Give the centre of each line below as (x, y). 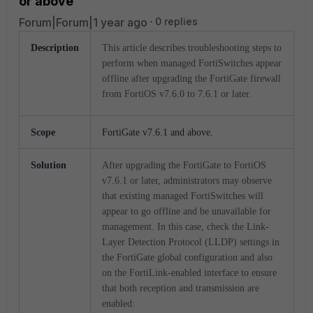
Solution (49, 165)
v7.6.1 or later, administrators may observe (187, 181)
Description (55, 48)
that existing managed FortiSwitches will (183, 196)
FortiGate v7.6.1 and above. (158, 132)
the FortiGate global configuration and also (187, 257)
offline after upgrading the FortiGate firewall (191, 79)
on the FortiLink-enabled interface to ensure (189, 273)
